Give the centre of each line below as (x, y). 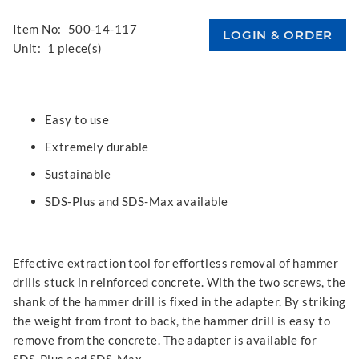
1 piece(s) (75, 48)
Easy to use (77, 120)
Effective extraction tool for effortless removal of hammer (176, 263)
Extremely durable (97, 147)
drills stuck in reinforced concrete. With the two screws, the (179, 282)
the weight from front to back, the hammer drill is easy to (172, 321)
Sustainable (78, 174)
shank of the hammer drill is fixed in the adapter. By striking (179, 302)
